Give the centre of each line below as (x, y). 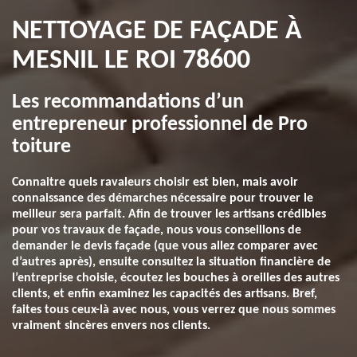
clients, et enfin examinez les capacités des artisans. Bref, (165, 294)
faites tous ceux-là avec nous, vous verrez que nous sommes (174, 310)
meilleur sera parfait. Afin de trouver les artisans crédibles (169, 214)
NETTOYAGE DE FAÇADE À (157, 31)
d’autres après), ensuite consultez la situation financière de (171, 262)
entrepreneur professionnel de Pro (160, 125)
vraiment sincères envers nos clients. (111, 326)
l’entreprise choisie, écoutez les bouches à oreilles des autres (176, 278)
